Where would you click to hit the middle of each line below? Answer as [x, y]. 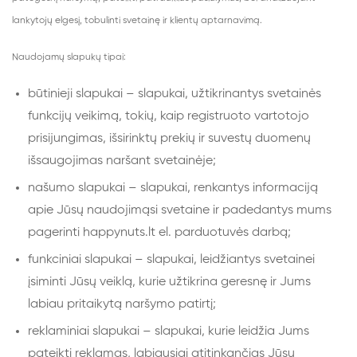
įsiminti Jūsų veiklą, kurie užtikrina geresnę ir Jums [169, 282]
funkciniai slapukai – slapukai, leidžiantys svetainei [171, 260]
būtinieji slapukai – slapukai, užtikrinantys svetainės [175, 94]
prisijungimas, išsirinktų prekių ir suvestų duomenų [169, 139]
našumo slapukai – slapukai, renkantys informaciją [173, 188]
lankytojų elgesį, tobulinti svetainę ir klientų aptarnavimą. [137, 21]
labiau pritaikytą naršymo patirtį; [122, 304]
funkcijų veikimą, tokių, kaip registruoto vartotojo [169, 116]
